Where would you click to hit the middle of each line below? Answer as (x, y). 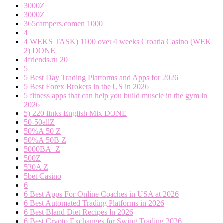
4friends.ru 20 (46, 59)
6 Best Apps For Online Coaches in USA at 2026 (101, 194)
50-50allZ (39, 122)
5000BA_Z (42, 149)
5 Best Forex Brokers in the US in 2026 (86, 86)
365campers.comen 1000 (63, 23)
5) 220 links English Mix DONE (75, 113)
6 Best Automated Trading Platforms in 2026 (94, 203)
